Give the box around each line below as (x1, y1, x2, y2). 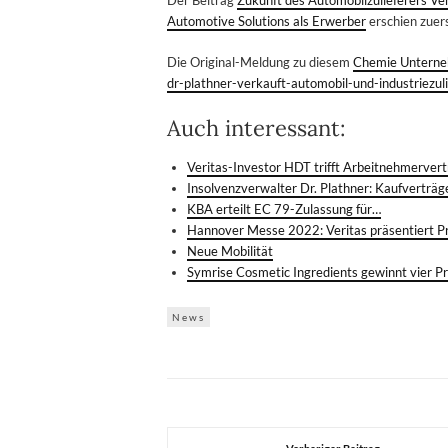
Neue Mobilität (187, 242, 273, 259)
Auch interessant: (167, 113, 346, 142)
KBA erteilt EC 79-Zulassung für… (187, 200, 381, 217)
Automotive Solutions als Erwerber (167, 12, 366, 29)
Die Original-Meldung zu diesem (167, 53, 353, 70)
